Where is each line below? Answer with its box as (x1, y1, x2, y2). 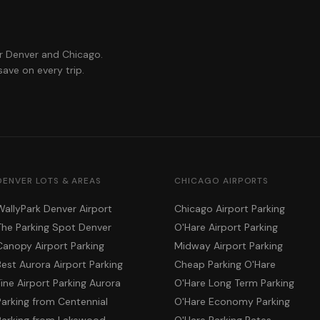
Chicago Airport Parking (174, 202, 285, 216)
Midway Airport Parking (174, 239, 283, 253)
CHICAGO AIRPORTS (174, 175, 269, 187)
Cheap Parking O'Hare (174, 258, 276, 271)
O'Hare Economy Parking (174, 295, 290, 309)
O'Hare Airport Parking (174, 221, 278, 234)
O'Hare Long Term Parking (174, 276, 294, 290)
